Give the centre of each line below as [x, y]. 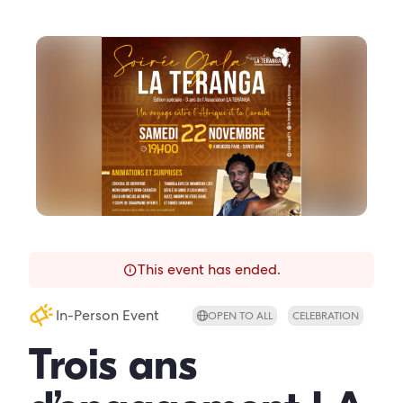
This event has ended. [209, 269]
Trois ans [113, 365]
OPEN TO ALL [240, 316]
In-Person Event [107, 315]
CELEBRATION [326, 316]
